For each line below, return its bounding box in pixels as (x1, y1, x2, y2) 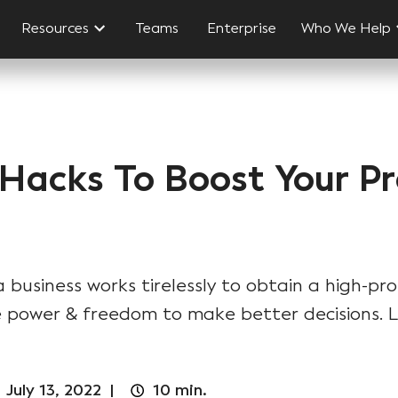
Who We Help (301, 20, 392, 36)
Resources (21, 20, 90, 36)
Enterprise (207, 20, 277, 36)
